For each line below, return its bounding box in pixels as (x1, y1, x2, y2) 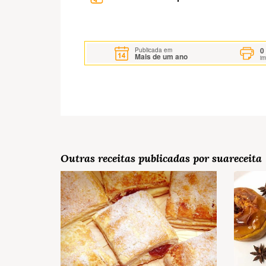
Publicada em (135, 45, 173, 54)
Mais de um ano (135, 50, 188, 62)
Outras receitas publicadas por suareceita (61, 151, 262, 166)
